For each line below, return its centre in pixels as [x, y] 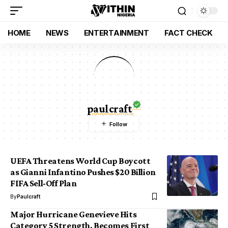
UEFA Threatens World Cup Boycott [80, 161]
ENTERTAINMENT [116, 33]
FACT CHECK [188, 33]
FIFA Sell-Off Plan [44, 183]
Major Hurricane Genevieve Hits [74, 214]
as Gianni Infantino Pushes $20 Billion [83, 172]
